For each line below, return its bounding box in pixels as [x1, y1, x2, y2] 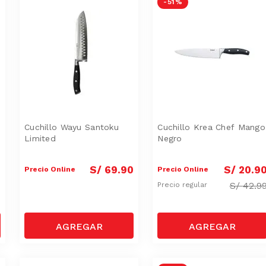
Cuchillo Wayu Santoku [24, 122, 119, 132]
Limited [24, 133, 56, 143]
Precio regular [157, 180, 210, 189]
